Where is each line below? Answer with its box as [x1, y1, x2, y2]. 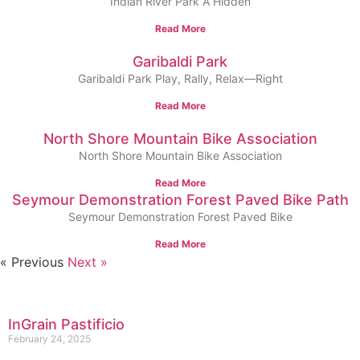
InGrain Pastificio [8, 316, 125, 333]
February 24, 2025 [8, 333, 91, 345]
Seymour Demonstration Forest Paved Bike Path [11, 191, 349, 208]
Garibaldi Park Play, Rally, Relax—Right [77, 72, 283, 85]
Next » [67, 254, 108, 270]
